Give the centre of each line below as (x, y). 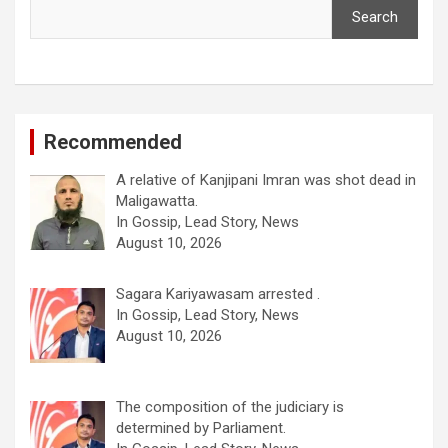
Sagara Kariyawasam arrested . (218, 293)
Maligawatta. (157, 201)
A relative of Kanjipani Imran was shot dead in (266, 180)
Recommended (113, 142)
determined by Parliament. (201, 427)
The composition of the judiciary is (230, 406)
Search (375, 17)
